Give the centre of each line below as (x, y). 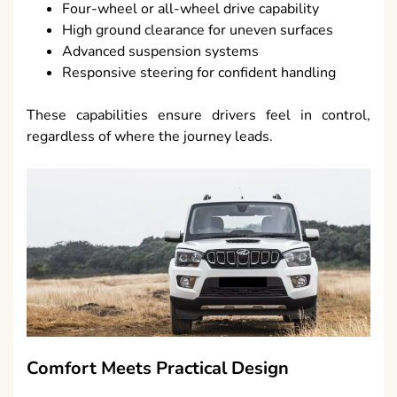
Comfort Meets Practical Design (158, 368)
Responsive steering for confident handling (199, 73)
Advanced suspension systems (160, 52)
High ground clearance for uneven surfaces (198, 31)
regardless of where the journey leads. (150, 137)
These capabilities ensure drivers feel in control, (198, 116)
